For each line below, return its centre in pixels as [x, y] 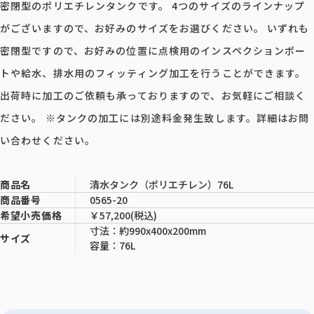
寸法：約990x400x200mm [148, 230]
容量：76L [112, 245]
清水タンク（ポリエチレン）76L [162, 184]
